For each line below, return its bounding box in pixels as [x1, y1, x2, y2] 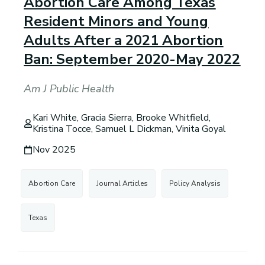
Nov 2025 [33, 143, 76, 156]
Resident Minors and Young [24, 12, 209, 31]
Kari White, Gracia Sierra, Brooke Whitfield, [33, 111, 211, 124]
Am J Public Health [24, 82, 115, 96]
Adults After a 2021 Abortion [24, 31, 224, 50]
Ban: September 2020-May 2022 [24, 50, 241, 69]
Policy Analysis [169, 178, 221, 188]
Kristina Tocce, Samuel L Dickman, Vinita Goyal [33, 122, 227, 135]
